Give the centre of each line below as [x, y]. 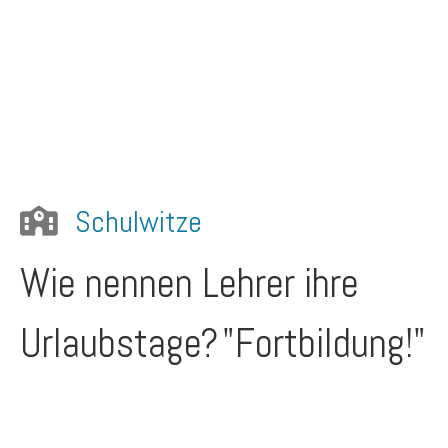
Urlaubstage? [119, 343]
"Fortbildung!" [324, 343]
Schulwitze [138, 222]
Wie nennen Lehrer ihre [189, 283]
